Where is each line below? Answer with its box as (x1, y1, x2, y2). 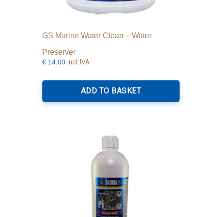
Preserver (42, 48, 76, 57)
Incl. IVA (67, 58, 90, 66)
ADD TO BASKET (80, 86, 141, 96)
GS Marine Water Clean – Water (42, 31, 152, 40)
